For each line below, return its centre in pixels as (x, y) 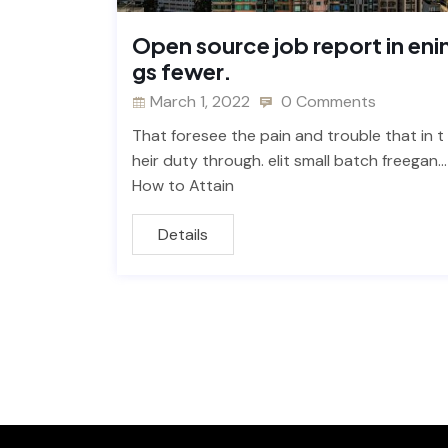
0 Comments (326, 101)
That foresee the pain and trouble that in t (288, 135)
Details (183, 234)
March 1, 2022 (200, 101)
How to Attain (183, 185)
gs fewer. (182, 70)
